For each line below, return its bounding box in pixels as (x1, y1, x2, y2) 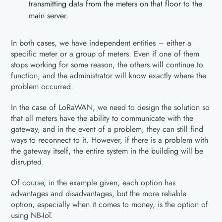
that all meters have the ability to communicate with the (11, 112, 194, 124)
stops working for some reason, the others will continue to (11, 58, 204, 70)
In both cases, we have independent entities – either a (11, 37, 192, 49)
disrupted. (11, 156, 45, 167)
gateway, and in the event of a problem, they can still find (11, 123, 204, 135)
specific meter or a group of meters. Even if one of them (11, 48, 200, 59)
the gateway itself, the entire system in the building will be (11, 145, 204, 157)
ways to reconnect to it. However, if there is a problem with (11, 134, 209, 146)
